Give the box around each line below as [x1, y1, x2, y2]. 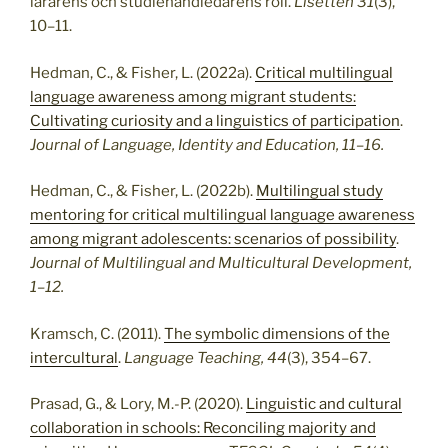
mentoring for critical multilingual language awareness [30, 206, 415, 225]
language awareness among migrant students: [30, 87, 356, 106]
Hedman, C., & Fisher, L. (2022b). [30, 182, 256, 201]
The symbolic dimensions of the [164, 324, 390, 343]
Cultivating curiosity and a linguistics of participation [30, 111, 400, 130]
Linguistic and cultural [246, 395, 402, 414]
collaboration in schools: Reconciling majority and [30, 419, 376, 438]
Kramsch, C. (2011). [30, 324, 164, 343]
